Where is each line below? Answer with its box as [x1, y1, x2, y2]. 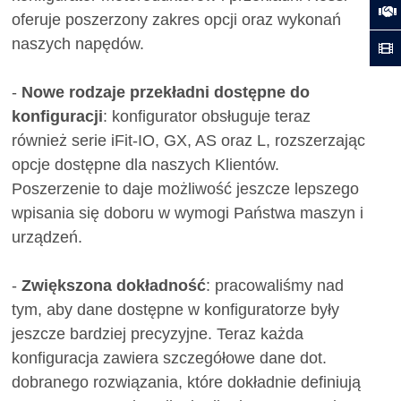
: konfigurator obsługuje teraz [102, 107, 311, 125]
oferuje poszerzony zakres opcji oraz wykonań [11, 11, 341, 29]
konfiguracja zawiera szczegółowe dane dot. [11, 349, 327, 367]
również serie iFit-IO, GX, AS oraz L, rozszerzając [11, 132, 365, 149]
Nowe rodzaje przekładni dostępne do [21, 83, 310, 101]
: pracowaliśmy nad [205, 277, 344, 294]
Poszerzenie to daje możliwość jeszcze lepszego [11, 180, 359, 198]
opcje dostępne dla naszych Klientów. [11, 156, 279, 174]
